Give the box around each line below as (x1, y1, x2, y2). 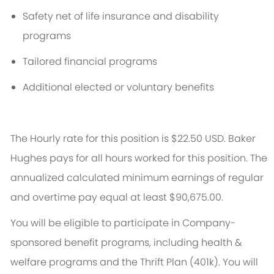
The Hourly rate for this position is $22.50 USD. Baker (10, 131, 256, 146)
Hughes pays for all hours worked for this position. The (10, 151, 267, 166)
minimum (122, 171, 169, 185)
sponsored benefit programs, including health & (10, 235, 242, 250)
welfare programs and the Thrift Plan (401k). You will (10, 255, 258, 270)
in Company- (171, 216, 235, 231)
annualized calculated (10, 171, 120, 185)
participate (113, 216, 169, 231)
